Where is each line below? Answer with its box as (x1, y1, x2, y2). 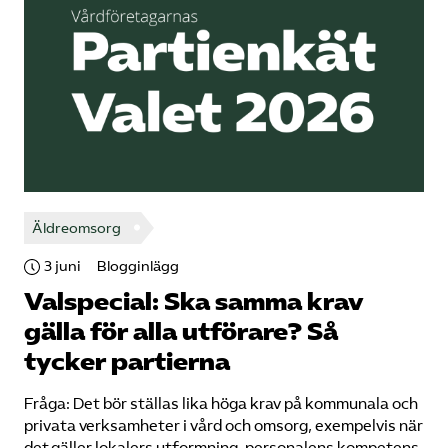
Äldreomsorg (32, 219, 121, 237)
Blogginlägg (97, 258, 179, 275)
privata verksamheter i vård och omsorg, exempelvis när (24, 417, 423, 435)
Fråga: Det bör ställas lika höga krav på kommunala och (24, 395, 418, 413)
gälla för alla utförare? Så (24, 317, 338, 347)
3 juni (44, 258, 81, 275)
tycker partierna (24, 347, 230, 377)
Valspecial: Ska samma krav (24, 287, 364, 317)
